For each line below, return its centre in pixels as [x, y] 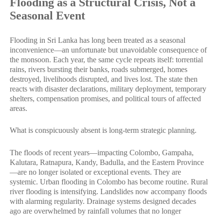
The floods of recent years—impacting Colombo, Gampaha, [102, 152]
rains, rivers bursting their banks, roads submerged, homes [99, 69]
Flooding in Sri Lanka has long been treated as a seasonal [98, 40]
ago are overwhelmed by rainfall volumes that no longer [95, 211]
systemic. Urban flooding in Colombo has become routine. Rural [109, 182]
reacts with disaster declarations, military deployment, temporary [108, 89]
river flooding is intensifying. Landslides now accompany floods [108, 191]
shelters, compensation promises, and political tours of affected [105, 98]
